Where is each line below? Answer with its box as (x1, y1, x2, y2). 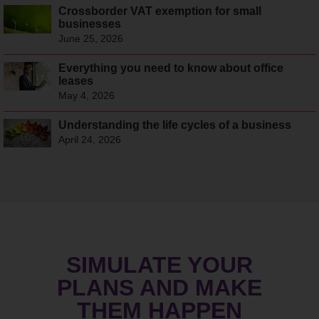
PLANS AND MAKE (57, 275, 262, 301)
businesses (58, 18, 121, 31)
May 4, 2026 (58, 90, 115, 102)
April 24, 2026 (58, 134, 121, 146)
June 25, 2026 (58, 33, 123, 45)
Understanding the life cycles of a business (58, 119, 291, 132)
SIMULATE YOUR (66, 252, 253, 278)
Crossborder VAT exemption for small (58, 5, 261, 18)
